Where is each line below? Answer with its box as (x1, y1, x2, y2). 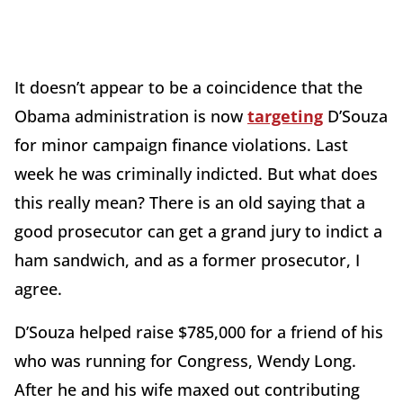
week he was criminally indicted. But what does (14, 163, 378, 184)
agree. (14, 278, 62, 300)
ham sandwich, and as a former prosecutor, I (14, 249, 360, 271)
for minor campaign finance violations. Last (14, 134, 348, 156)
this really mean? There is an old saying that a (14, 192, 365, 213)
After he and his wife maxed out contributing (14, 379, 360, 400)
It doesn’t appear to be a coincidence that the (14, 76, 363, 98)
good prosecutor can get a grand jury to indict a (14, 220, 382, 242)
